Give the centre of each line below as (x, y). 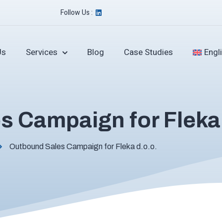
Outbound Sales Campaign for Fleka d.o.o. (83, 147)
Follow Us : (77, 13)
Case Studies (148, 53)
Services (41, 53)
